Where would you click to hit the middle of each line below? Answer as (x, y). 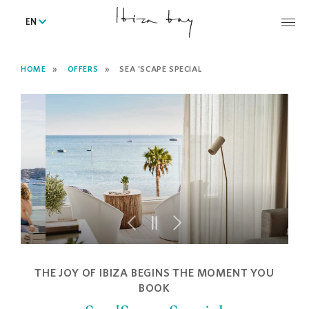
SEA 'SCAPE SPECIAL (161, 69)
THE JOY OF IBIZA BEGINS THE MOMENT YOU (154, 272)
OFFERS (83, 69)
